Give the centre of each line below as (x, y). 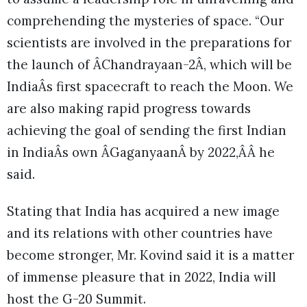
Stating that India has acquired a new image (143, 211)
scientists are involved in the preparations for (149, 43)
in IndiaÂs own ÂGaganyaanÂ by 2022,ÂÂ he (141, 152)
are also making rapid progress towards (129, 109)
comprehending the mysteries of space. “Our (145, 21)
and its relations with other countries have (140, 233)
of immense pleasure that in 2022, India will (142, 277)
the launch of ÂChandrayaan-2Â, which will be (149, 65)
